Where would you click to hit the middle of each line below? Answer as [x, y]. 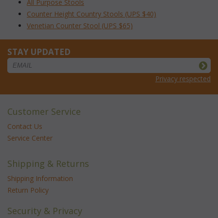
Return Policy [28, 190]
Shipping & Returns [48, 163]
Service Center [30, 138]
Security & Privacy [45, 210]
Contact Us [25, 126]
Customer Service [44, 111]
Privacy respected [183, 78]
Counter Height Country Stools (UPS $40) [91, 14]
